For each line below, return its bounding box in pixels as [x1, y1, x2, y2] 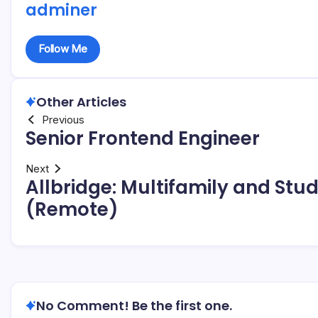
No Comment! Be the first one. [36, 296, 232, 314]
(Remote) [26, 196, 119, 222]
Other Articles [36, 92, 126, 111]
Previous [41, 112, 84, 126]
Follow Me [38, 42, 87, 56]
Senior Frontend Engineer [26, 125, 260, 151]
